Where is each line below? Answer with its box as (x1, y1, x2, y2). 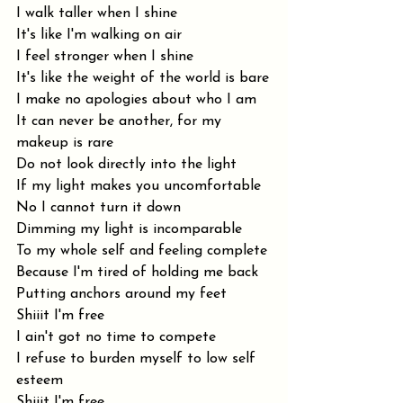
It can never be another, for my (16, 114, 226, 130)
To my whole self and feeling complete (16, 244, 267, 259)
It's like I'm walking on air (16, 28, 182, 43)
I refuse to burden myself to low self (16, 352, 260, 367)
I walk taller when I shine (16, 6, 177, 22)
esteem (16, 373, 63, 389)
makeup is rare (16, 136, 113, 151)
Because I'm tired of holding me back (16, 265, 258, 281)
